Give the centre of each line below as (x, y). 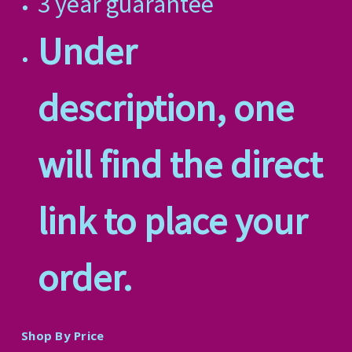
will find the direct (180, 164)
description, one (165, 108)
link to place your (172, 221)
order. (84, 277)
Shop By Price (63, 335)
